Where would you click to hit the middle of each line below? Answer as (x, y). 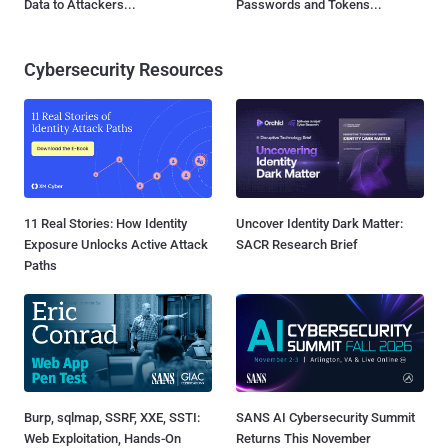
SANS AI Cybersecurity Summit (325, 417)
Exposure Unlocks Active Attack (116, 244)
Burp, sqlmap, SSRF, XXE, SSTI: (112, 417)
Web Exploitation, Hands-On (102, 438)
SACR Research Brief (297, 244)
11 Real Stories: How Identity (105, 223)
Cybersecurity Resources (123, 70)
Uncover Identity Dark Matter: (319, 223)
